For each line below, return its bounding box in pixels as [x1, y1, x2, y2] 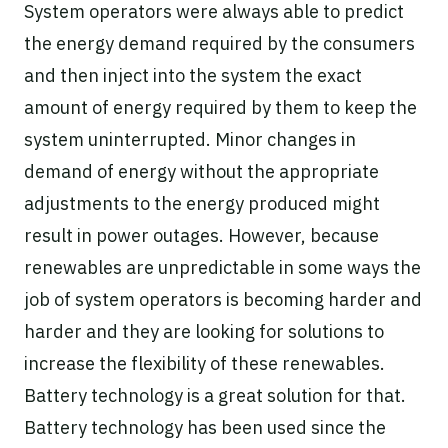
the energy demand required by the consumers [24, 31, 415, 55]
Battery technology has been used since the [24, 415, 386, 439]
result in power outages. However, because [24, 223, 379, 247]
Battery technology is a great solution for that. [24, 383, 406, 407]
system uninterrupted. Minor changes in [24, 127, 356, 151]
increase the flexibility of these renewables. [24, 351, 385, 375]
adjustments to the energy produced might [24, 191, 380, 215]
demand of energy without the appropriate [24, 159, 379, 183]
